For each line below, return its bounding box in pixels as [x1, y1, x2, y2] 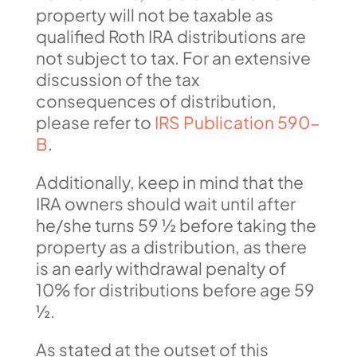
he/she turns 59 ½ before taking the [35, 214, 316, 236]
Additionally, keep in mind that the [35, 171, 304, 193]
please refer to [35, 112, 155, 133]
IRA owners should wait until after [35, 193, 296, 214]
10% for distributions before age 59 [35, 279, 315, 300]
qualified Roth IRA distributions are [35, 25, 306, 47]
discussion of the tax [35, 69, 199, 90]
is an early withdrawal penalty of [35, 257, 286, 279]
